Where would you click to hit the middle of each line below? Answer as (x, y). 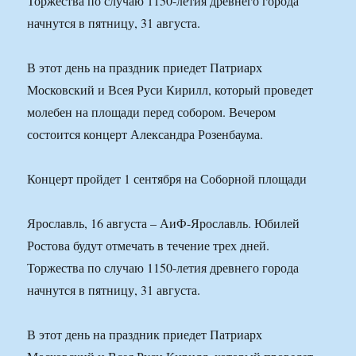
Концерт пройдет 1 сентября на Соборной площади (167, 179)
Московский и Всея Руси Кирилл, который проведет (170, 90)
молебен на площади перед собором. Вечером (152, 112)
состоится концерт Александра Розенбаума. (145, 134)
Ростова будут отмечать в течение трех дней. (149, 246)
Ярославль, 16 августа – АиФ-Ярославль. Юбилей (164, 223)
